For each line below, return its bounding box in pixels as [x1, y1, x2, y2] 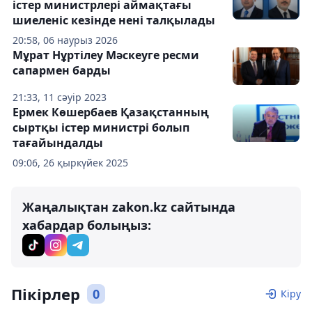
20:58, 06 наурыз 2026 [13, 33, 118, 47]
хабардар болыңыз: [22, 217, 151, 234]
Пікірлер [11, 283, 80, 305]
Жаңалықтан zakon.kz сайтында [22, 198, 235, 216]
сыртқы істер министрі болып [13, 120, 189, 136]
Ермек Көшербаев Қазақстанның [13, 104, 209, 120]
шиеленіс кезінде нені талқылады [13, 13, 215, 29]
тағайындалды [13, 135, 103, 151]
